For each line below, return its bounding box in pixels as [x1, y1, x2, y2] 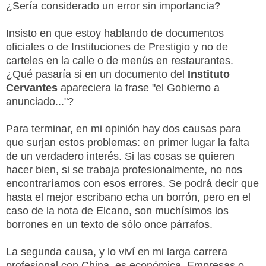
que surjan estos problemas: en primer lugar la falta [6, 136, 249, 148]
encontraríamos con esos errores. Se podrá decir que [6, 177, 259, 189]
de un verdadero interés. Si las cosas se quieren [6, 150, 235, 162]
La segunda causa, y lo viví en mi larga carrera [6, 245, 227, 258]
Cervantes [6, 81, 58, 94]
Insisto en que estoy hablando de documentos [6, 27, 224, 39]
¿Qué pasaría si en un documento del [6, 68, 188, 80]
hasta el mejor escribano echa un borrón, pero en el [6, 191, 251, 203]
